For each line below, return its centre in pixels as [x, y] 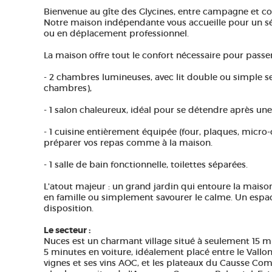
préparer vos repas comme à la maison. [128, 143]
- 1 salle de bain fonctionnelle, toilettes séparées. [146, 165]
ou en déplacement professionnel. [116, 33]
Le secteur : [67, 230]
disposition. [69, 208]
